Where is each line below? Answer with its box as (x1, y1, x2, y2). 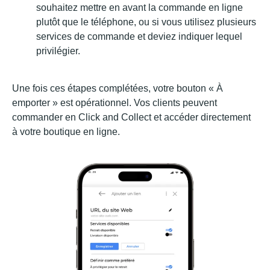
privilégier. (36, 46, 80, 57)
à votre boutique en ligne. (12, 127, 120, 137)
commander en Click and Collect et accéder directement (12, 112, 251, 123)
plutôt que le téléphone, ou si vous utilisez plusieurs (36, 17, 256, 28)
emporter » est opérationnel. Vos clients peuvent (12, 98, 217, 108)
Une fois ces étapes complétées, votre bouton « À (12, 83, 223, 94)
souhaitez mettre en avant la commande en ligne (36, 2, 243, 13)
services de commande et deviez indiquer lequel (36, 31, 242, 42)
